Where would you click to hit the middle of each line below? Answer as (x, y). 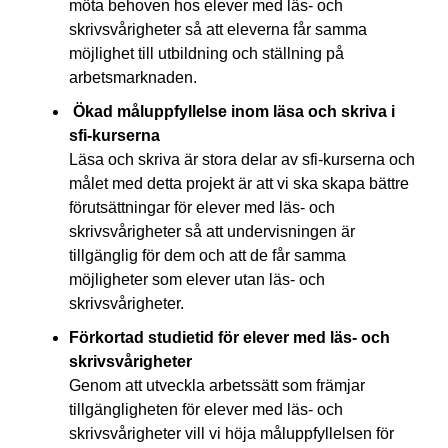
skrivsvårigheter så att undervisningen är (211, 231)
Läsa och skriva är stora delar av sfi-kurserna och (241, 159)
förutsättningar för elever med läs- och (201, 207)
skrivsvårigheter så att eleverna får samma (217, 29)
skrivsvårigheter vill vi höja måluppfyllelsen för (231, 433)
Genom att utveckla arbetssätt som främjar (216, 385)
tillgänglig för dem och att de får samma (207, 255)
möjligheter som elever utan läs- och (196, 279)
